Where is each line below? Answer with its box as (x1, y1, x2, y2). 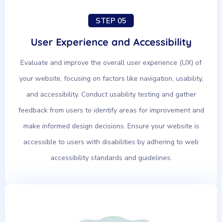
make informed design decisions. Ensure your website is (23, 121, 199, 131)
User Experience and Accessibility (30, 35, 192, 48)
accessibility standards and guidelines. (50, 153, 172, 163)
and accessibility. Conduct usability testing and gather (26, 89, 196, 99)
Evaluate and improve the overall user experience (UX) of (20, 57, 202, 67)
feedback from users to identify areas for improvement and (18, 105, 204, 115)
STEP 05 (96, 15, 126, 26)
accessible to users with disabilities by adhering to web (23, 137, 199, 147)
